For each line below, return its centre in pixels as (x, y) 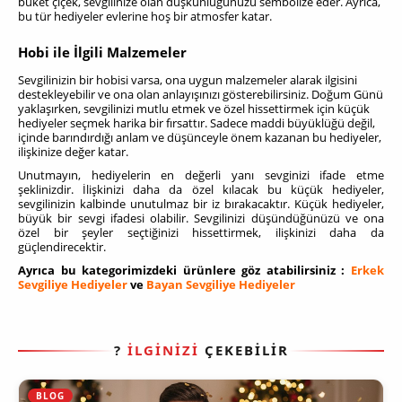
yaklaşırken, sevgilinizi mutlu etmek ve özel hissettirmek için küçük (194, 109)
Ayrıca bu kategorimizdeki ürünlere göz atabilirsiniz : (184, 271)
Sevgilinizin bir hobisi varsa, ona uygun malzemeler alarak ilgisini (188, 80)
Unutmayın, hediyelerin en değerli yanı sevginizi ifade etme (201, 175)
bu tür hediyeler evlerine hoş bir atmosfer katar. (145, 16)
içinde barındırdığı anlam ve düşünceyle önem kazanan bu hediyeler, (200, 138)
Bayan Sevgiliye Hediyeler (221, 285)
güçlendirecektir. (62, 247)
